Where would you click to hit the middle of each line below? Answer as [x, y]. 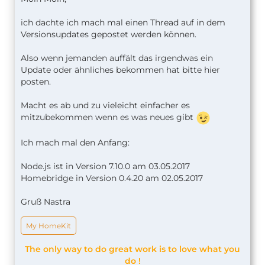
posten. [36, 81]
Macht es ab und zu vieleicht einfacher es [105, 105]
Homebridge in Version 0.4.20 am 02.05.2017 [112, 178]
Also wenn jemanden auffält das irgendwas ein [117, 58]
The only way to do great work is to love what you [132, 249]
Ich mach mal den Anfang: [75, 142]
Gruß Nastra [46, 201]
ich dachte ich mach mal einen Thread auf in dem [123, 22]
